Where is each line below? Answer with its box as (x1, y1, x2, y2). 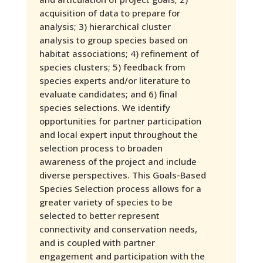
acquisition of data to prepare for (39, 6, 180, 19)
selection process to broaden (39, 141, 163, 154)
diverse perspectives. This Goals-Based (39, 168, 206, 181)
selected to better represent (39, 209, 160, 221)
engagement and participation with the (39, 249, 205, 262)
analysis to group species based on (39, 33, 188, 46)
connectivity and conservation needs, (39, 222, 197, 235)
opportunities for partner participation (39, 114, 201, 127)
